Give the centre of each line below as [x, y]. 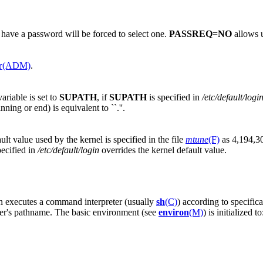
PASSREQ [191, 33]
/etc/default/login [68, 150]
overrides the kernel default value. [163, 150]
